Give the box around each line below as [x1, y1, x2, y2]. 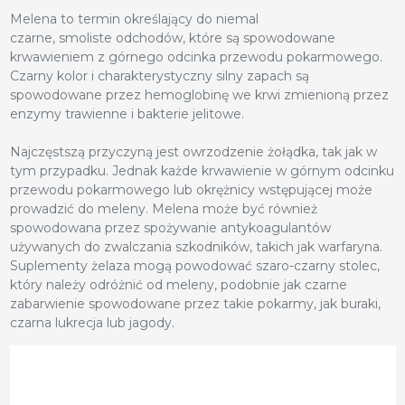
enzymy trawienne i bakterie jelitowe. [9, 105, 244, 122]
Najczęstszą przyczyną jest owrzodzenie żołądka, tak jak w [9, 143, 377, 160]
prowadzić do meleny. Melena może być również [9, 200, 317, 217]
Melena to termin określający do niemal [9, 10, 259, 27]
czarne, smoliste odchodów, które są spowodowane [9, 29, 335, 46]
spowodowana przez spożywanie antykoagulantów [9, 219, 331, 236]
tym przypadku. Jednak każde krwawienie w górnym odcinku [9, 162, 394, 179]
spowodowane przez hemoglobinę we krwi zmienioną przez [9, 86, 389, 103]
